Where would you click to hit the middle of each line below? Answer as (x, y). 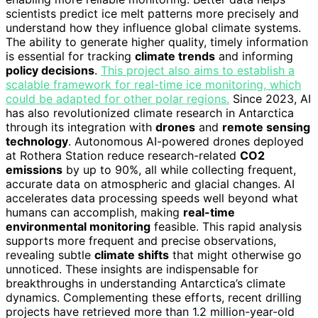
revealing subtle (50, 254)
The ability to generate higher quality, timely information (157, 42)
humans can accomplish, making (94, 212)
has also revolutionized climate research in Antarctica (150, 113)
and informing (254, 56)
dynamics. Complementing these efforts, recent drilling (154, 297)
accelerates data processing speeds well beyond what (152, 198)
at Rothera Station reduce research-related (123, 155)
